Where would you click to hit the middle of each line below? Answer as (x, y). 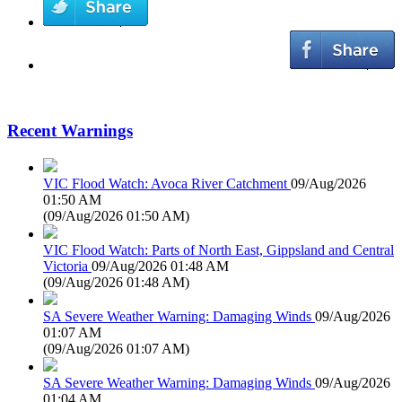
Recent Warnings (70, 131)
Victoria (66, 266)
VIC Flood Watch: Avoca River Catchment (165, 183)
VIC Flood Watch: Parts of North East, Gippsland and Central (218, 249)
